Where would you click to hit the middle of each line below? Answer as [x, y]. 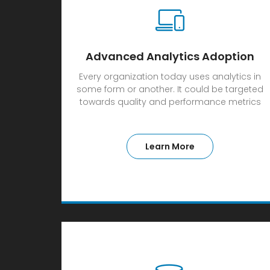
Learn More [170, 146]
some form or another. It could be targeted [170, 89]
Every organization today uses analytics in [170, 77]
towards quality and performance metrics [170, 102]
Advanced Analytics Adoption [170, 56]
